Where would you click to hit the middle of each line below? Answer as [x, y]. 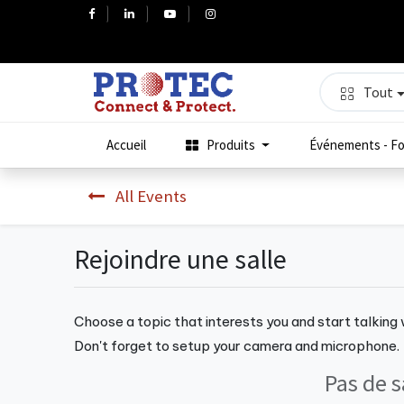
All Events [151, 196]
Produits [230, 145]
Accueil [126, 145]
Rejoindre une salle [181, 259]
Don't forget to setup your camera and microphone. [237, 346]
